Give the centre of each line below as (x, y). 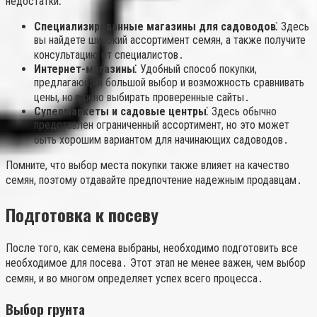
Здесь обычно (243, 112)
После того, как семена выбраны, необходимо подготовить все (152, 248)
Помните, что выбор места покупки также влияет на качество (148, 166)
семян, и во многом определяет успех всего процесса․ (134, 278)
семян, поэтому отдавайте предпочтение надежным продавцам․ (154, 180)
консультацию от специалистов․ (109, 55)
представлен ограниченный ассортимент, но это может (162, 125)
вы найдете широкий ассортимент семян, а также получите (170, 40)
